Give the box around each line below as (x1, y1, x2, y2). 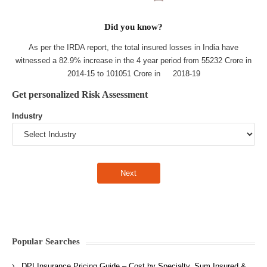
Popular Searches (12, 237, 80, 247)
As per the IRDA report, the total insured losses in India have (29, 42, 238, 52)
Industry (12, 111, 42, 120)
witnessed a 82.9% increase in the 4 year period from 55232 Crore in (15, 55, 252, 65)
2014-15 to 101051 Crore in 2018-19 (67, 69, 200, 78)
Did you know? (104, 21, 163, 32)
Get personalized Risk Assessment (12, 89, 148, 100)
